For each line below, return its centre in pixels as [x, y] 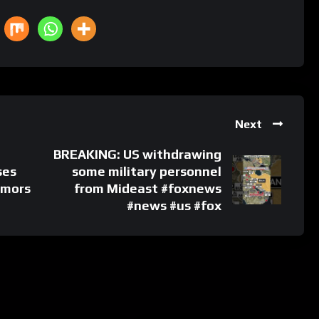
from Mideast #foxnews [148, 188]
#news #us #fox [174, 205]
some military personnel [147, 171]
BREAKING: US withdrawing [138, 154]
